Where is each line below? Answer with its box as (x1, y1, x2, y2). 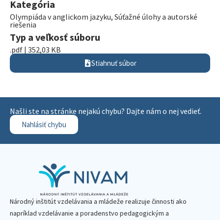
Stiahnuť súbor (91, 58, 137, 68)
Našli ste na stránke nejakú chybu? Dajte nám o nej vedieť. (10, 106, 201, 116)
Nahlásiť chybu (22, 120, 66, 129)
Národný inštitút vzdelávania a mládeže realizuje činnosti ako (10, 197, 187, 206)
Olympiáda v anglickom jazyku (10, 12, 111, 22)
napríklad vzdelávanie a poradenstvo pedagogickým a (10, 209, 169, 218)
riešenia (10, 20, 36, 29)
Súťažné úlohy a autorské (114, 12, 197, 22)
